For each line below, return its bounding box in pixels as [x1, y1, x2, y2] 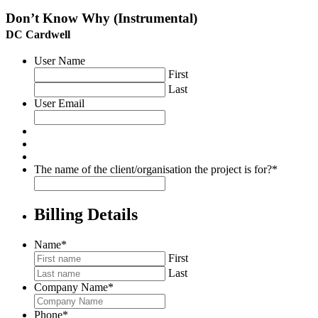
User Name [34, 55, 85, 67]
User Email [34, 97, 84, 110]
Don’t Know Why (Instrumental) [6, 10, 197, 26]
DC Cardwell [6, 28, 70, 40]
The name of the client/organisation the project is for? [34, 163, 272, 176]
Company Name [34, 281, 108, 294]
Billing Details [34, 205, 138, 224]
